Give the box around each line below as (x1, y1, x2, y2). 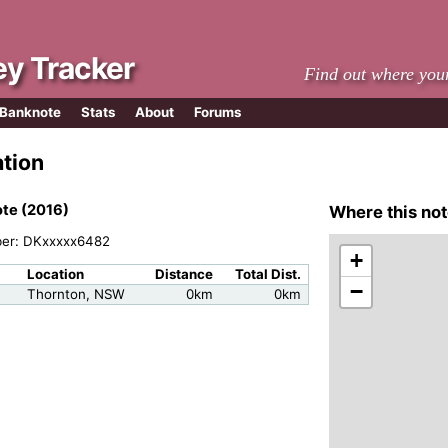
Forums (194, 104, 241, 121)
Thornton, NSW (26, 285, 125, 302)
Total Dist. (235, 265, 302, 282)
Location (26, 265, 84, 282)
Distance (155, 265, 214, 282)
